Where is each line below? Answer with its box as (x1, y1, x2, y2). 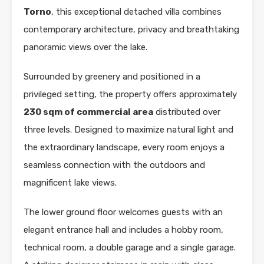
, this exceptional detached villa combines (51, 6, 222, 17)
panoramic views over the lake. (24, 41, 147, 52)
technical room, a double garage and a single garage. (24, 242, 236, 253)
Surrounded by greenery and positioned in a (24, 71, 200, 82)
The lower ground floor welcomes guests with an (24, 206, 223, 217)
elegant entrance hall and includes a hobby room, (24, 224, 223, 235)
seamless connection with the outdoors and (24, 159, 205, 170)
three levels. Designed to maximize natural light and (24, 124, 233, 135)
